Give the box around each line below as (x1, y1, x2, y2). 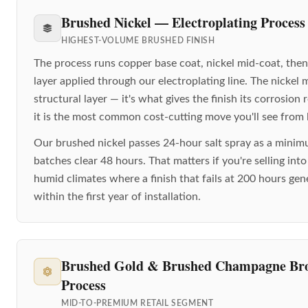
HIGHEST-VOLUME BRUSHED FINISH (61, 36, 215, 45)
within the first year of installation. (34, 190, 201, 202)
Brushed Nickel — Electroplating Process (61, 12, 305, 32)
